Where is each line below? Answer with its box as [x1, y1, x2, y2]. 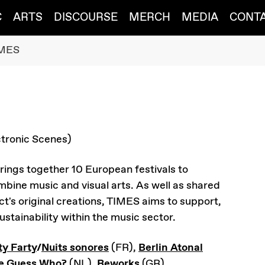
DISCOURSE [54, 10, 118, 25]
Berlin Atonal [138, 241, 203, 255]
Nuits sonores [41, 241, 109, 255]
